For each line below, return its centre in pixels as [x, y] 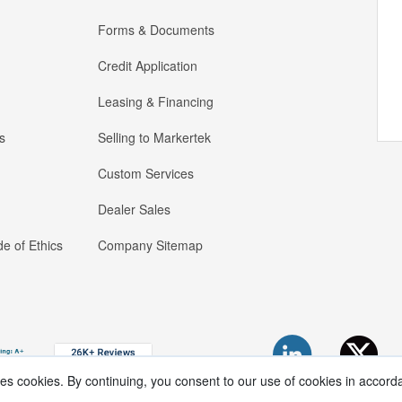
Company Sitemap [150, 245]
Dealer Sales [134, 210]
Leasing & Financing [156, 102]
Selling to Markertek [154, 138]
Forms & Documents [156, 30]
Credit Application [148, 66]
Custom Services [146, 174]
